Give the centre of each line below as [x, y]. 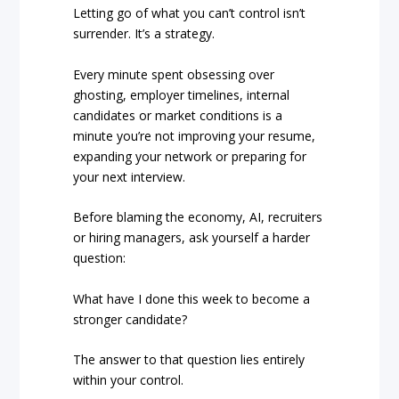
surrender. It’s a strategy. [144, 34]
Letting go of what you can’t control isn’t [190, 13]
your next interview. [130, 176]
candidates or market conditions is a [178, 115]
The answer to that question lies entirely [189, 360]
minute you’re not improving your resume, [195, 135]
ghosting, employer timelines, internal [182, 94]
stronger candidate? [130, 319]
